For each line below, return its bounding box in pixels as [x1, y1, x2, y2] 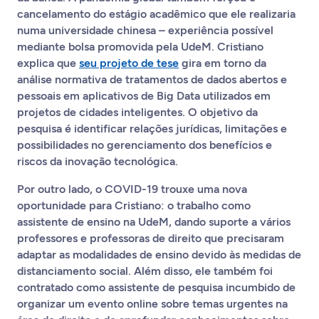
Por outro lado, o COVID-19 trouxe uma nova [17, 182, 247, 196]
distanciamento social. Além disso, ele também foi [17, 264, 273, 278]
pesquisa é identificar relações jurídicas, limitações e [17, 122, 287, 135]
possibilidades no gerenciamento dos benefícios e [17, 138, 272, 152]
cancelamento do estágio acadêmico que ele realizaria [17, 7, 296, 21]
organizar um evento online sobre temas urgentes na [17, 297, 288, 310]
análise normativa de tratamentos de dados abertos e [17, 73, 287, 86]
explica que [17, 56, 79, 70]
